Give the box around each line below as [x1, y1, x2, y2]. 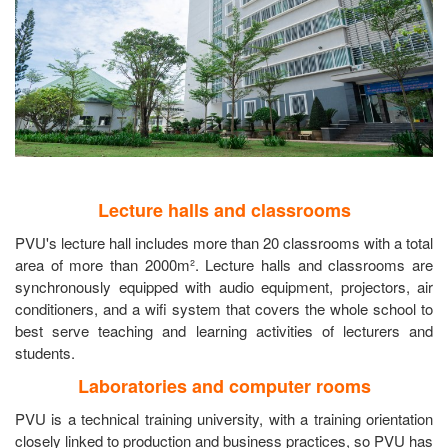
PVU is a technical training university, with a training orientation [15, 407, 433, 429]
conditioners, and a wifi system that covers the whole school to [15, 297, 433, 319]
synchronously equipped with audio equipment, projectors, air [15, 275, 433, 297]
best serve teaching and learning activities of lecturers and [15, 319, 433, 341]
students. [15, 341, 75, 363]
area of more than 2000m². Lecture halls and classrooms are [15, 253, 433, 275]
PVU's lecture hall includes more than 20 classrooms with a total [15, 231, 433, 253]
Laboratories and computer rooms [77, 372, 371, 399]
